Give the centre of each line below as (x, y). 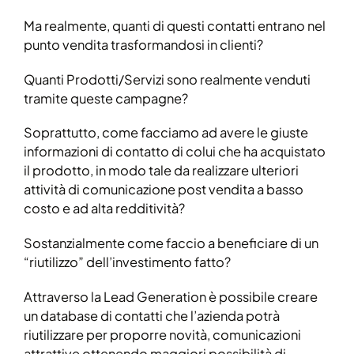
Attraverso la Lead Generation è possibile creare (171, 297)
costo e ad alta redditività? (104, 209)
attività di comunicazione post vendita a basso (164, 190)
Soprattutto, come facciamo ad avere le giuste (166, 133)
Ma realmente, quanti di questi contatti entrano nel (175, 25)
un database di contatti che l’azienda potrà (152, 316)
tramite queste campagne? (106, 98)
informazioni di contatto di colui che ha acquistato (175, 152)
